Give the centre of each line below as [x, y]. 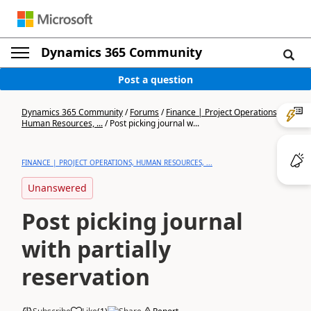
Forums [144, 112]
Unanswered [57, 188]
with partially [96, 249]
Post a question [155, 79]
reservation [86, 277]
